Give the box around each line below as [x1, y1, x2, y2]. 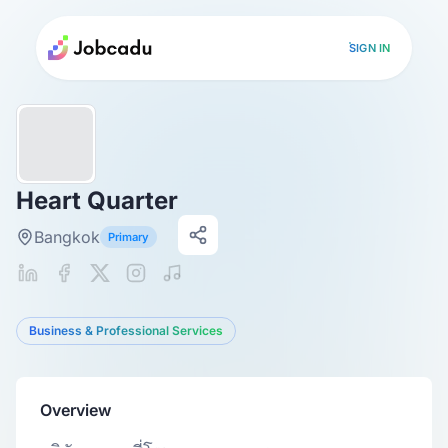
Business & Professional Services [29, 323, 223, 338]
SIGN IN [348, 40, 391, 55]
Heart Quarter [16, 186, 178, 215]
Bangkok [34, 227, 100, 247]
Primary [108, 230, 149, 244]
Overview [40, 400, 111, 420]
